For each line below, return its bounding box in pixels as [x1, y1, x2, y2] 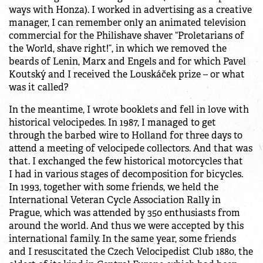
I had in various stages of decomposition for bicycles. [9, 168, 243, 181]
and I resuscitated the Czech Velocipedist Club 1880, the [9, 245, 253, 258]
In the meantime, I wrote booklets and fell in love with [9, 103, 249, 116]
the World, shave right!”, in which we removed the [9, 42, 227, 55]
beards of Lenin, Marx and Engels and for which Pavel [9, 55, 246, 68]
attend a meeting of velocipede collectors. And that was [9, 142, 252, 155]
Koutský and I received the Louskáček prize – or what [9, 68, 245, 81]
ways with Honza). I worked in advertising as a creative [9, 4, 252, 16]
